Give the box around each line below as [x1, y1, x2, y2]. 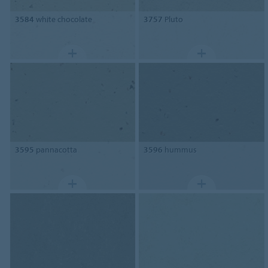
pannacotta [33, 144, 77, 155]
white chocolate [33, 14, 92, 25]
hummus [163, 144, 197, 155]
